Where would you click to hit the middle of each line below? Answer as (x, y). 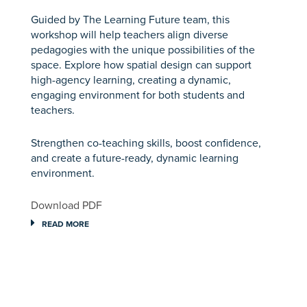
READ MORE (65, 224)
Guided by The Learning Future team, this (130, 20)
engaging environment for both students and (137, 95)
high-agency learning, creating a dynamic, (131, 80)
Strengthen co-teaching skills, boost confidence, (146, 143)
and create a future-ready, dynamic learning (134, 158)
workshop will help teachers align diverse (129, 35)
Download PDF (66, 206)
